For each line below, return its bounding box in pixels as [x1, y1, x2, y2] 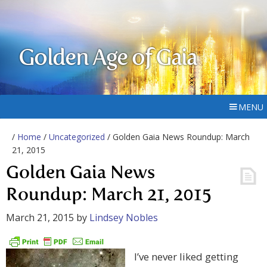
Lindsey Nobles [89, 211, 158, 224]
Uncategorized [49, 131, 105, 142]
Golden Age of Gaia [18, 48, 197, 70]
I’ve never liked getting [134, 250, 238, 264]
